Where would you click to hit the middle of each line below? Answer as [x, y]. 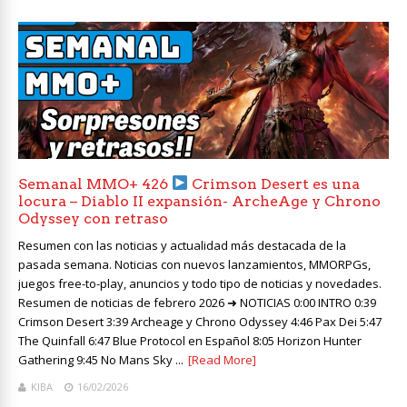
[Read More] [222, 359]
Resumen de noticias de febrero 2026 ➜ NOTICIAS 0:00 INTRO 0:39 [197, 302]
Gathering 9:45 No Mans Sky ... [101, 359]
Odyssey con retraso [93, 218]
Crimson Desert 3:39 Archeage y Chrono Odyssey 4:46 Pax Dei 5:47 [200, 321]
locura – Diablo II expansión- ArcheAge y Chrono [199, 201]
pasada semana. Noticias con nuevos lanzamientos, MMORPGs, [194, 264]
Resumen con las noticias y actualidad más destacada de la [182, 245]
